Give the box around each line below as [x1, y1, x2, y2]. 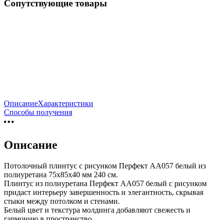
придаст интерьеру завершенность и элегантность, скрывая [4, 188, 203, 197]
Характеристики [38, 99, 93, 108]
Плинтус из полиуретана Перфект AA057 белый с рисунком [4, 179, 207, 188]
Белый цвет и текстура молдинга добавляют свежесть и [4, 206, 191, 215]
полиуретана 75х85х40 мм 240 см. [4, 170, 118, 179]
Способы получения [4, 108, 72, 117]
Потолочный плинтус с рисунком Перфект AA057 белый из [4, 162, 206, 170]
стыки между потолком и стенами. [4, 197, 120, 206]
